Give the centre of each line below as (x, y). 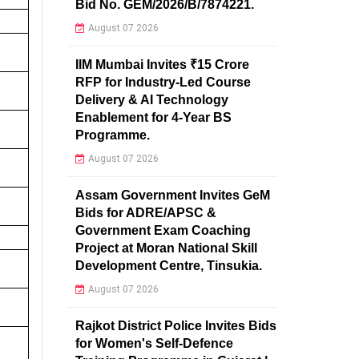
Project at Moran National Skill (166, 248)
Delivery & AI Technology (151, 99)
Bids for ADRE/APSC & (145, 212)
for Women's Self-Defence (154, 343)
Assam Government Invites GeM (172, 195)
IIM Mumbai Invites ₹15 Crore (162, 64)
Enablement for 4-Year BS (153, 117)
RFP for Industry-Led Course (163, 82)
